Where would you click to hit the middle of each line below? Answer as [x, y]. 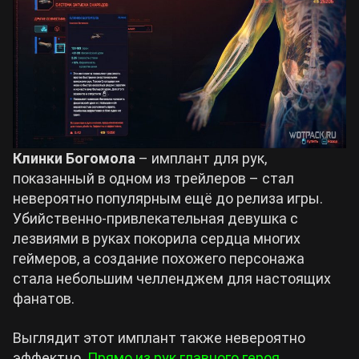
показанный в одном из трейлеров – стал [153, 178]
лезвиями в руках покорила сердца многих [157, 238]
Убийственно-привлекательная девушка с [155, 218]
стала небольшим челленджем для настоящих [172, 278]
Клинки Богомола [74, 158]
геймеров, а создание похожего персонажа [159, 258]
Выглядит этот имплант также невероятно [159, 338]
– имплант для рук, [201, 158]
